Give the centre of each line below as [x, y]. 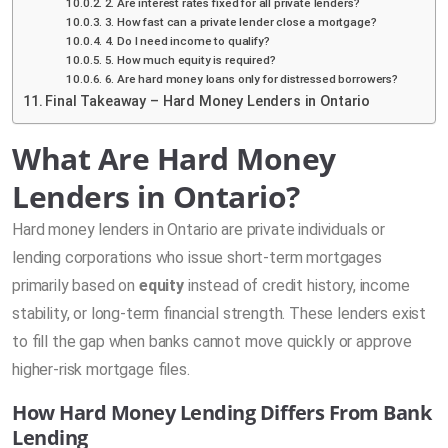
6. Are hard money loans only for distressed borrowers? [251, 78]
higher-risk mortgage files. [101, 369]
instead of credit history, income [297, 285]
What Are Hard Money [174, 158]
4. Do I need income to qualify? [187, 40]
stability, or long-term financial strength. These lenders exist [219, 313]
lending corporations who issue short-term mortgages [197, 257]
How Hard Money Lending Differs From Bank [222, 412]
